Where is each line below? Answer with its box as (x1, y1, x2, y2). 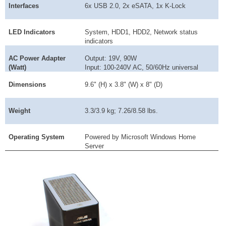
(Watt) (9, 63, 27, 71)
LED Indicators (9, 28, 55, 36)
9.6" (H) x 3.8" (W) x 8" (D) (85, 80, 163, 88)
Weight (9, 106, 31, 115)
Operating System (9, 133, 65, 141)
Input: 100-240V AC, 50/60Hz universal (85, 63, 199, 71)
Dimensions (9, 80, 46, 88)
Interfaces (9, 2, 39, 10)
